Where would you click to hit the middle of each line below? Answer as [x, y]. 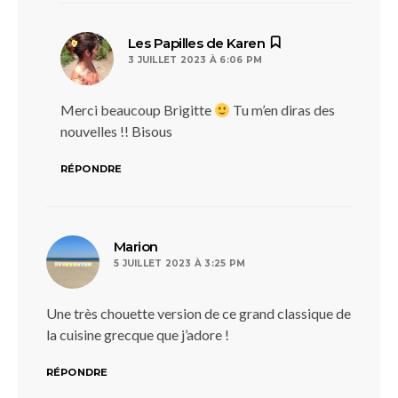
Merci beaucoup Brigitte [137, 110]
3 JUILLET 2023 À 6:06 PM [195, 60]
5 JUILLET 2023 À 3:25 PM [179, 263]
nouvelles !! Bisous [116, 131]
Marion [136, 247]
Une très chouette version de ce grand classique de [199, 313]
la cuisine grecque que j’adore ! [138, 334]
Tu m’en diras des [283, 110]
